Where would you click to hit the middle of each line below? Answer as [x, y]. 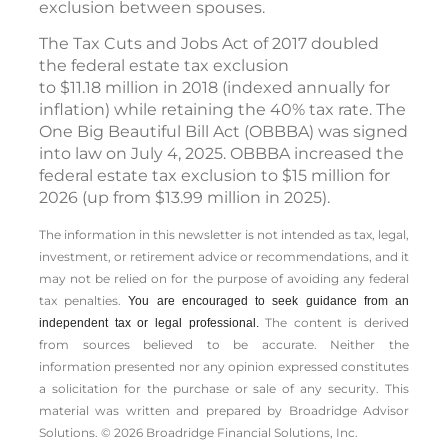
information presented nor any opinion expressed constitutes [224, 366]
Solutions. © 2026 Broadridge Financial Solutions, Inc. [198, 432]
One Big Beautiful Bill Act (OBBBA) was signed [223, 131]
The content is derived [337, 322]
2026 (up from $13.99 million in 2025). [186, 197]
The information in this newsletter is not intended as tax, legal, [224, 234]
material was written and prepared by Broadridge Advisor [224, 410]
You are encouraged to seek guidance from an [269, 300]
